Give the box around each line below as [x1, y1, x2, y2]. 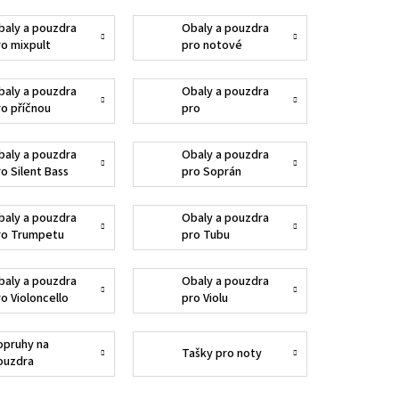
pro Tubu [181, 226, 230, 245]
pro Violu [181, 289, 228, 308]
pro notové [181, 37, 242, 55]
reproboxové [181, 117, 253, 135]
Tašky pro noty [181, 344, 262, 362]
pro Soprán [181, 163, 241, 182]
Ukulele [181, 180, 221, 199]
